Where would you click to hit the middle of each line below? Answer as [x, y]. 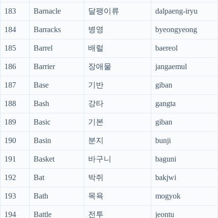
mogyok [168, 196]
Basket [44, 159]
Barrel [43, 48]
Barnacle [47, 11]
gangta [165, 104]
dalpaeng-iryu [176, 11]
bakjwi [166, 178]
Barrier [44, 67]
